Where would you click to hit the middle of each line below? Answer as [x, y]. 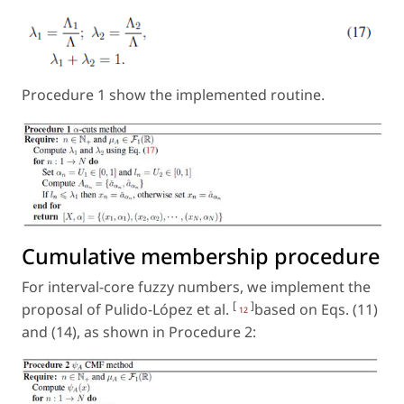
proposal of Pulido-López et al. [127, 309]
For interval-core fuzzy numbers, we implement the [196, 286]
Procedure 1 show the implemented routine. [173, 95]
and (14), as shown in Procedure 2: [139, 331]
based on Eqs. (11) [316, 309]
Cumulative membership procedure [201, 256]
